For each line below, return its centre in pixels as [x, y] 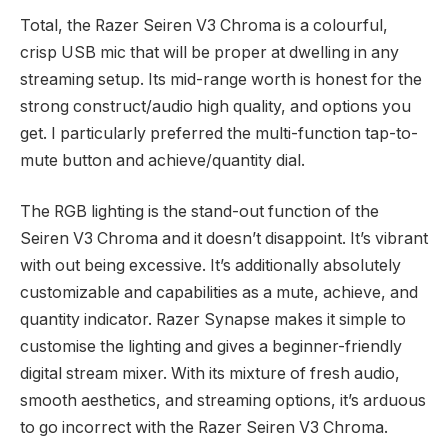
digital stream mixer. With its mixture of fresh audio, [210, 374]
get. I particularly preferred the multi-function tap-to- [219, 133]
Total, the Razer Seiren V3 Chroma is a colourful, [204, 25]
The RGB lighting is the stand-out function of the [199, 212]
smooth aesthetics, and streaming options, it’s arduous [223, 401]
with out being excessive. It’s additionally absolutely [210, 266]
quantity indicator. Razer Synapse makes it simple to [213, 320]
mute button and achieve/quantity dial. [162, 160]
